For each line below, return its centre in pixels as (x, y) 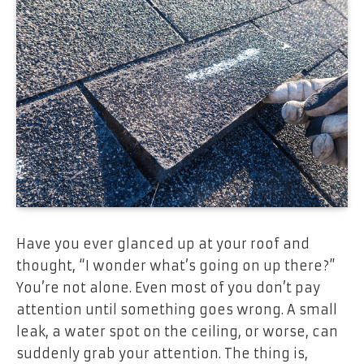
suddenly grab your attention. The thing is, (162, 353)
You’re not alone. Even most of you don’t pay (168, 287)
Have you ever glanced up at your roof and (163, 243)
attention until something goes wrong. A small (177, 309)
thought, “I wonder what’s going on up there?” (176, 265)
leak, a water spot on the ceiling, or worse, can (177, 331)
